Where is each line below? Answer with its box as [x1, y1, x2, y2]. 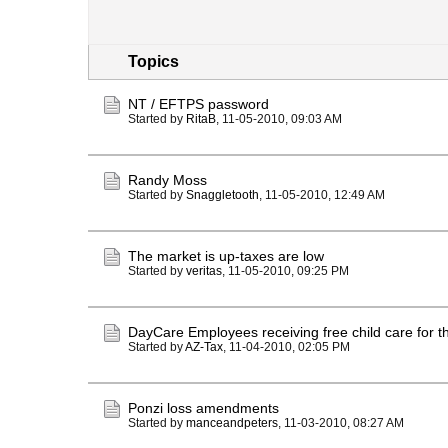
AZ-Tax [185, 340, 223, 354]
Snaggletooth [186, 188, 259, 202]
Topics [128, 53, 179, 70]
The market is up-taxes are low [128, 248, 324, 264]
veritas [186, 264, 222, 278]
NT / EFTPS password [128, 96, 269, 112]
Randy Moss [128, 172, 207, 188]
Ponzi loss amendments [128, 400, 279, 416]
